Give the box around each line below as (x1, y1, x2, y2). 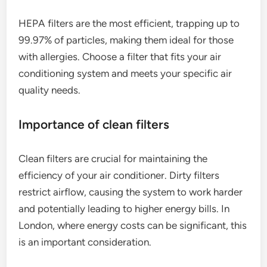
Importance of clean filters (18, 117, 170, 132)
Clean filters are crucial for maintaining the (18, 153, 208, 165)
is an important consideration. (18, 236, 152, 249)
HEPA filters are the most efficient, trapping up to (18, 17, 240, 30)
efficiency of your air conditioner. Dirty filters (18, 169, 220, 182)
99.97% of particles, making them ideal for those (18, 34, 234, 46)
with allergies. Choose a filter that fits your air (18, 51, 222, 63)
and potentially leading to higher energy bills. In (18, 203, 230, 215)
